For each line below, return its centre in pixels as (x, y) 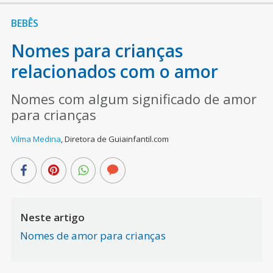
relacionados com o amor (114, 71)
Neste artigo (52, 217)
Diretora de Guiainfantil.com (116, 139)
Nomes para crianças (97, 50)
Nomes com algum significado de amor (133, 98)
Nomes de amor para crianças (93, 235)
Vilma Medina (36, 139)
